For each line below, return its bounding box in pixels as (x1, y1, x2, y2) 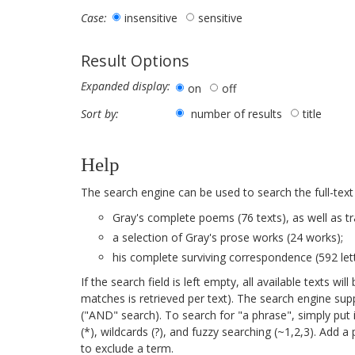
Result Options (81, 50, 189, 72)
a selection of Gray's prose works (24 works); (113, 230, 343, 246)
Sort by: (81, 106, 119, 122)
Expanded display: (81, 78, 170, 94)
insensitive (124, 10, 177, 26)
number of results (191, 106, 282, 122)
